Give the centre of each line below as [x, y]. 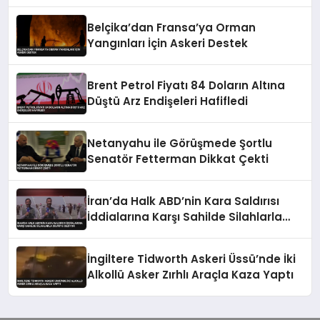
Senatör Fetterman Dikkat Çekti [178, 159]
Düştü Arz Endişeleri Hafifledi [168, 101]
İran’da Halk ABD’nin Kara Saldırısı [184, 201]
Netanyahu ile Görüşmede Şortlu [180, 143]
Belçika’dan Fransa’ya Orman [172, 27]
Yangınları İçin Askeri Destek [168, 43]
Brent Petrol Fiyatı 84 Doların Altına [186, 85]
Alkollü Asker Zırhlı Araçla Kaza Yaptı [191, 274]
